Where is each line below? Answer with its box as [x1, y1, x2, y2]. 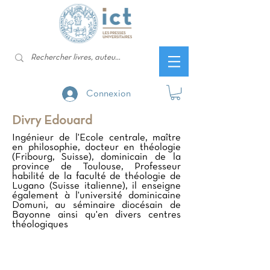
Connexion [86, 89, 131, 98]
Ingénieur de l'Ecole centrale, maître [12, 133, 181, 143]
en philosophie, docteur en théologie [12, 143, 181, 152]
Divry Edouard [12, 115, 92, 127]
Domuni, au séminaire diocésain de [12, 201, 181, 210]
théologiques [12, 220, 68, 230]
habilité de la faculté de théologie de [12, 172, 181, 181]
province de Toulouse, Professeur [12, 162, 181, 172]
